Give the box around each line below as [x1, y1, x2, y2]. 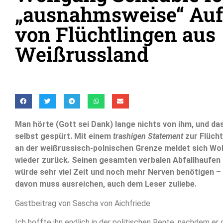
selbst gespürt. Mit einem [15, 131, 113, 141]
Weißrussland [15, 41, 149, 68]
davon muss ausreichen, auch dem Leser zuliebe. [15, 179, 197, 189]
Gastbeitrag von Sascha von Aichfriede [15, 198, 150, 208]
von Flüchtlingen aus [15, 21, 216, 48]
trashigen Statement [113, 131, 183, 141]
